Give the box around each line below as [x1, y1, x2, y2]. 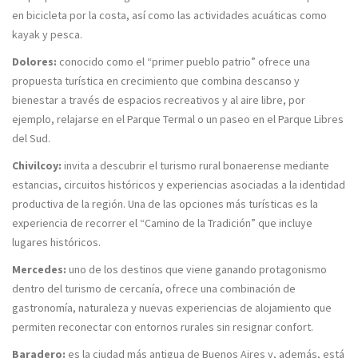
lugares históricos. [12, 235, 101, 249]
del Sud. [12, 131, 50, 145]
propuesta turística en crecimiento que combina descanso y [12, 74, 300, 88]
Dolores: [12, 54, 57, 69]
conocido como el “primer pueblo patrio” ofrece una [57, 54, 310, 69]
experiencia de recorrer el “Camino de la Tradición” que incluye [12, 216, 312, 230]
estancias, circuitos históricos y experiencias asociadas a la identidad [12, 177, 345, 192]
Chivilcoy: [12, 158, 64, 173]
